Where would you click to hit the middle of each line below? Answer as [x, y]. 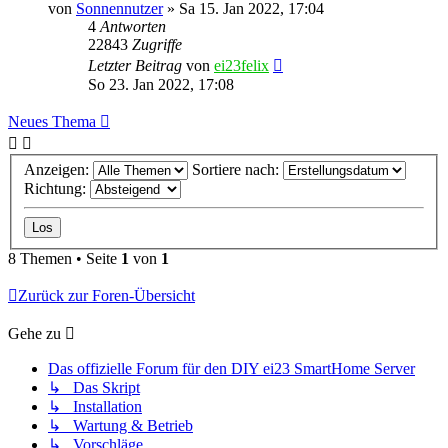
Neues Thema [52, 121]
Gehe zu [34, 334]
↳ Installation [95, 407]
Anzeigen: [58, 170]
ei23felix [241, 65]
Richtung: [57, 189]
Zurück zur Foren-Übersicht [106, 296]
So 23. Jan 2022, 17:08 [161, 84]
